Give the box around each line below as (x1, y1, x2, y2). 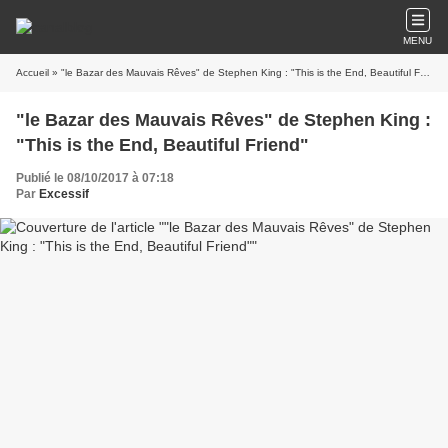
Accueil (16, 67, 49, 78)
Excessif (39, 187, 89, 201)
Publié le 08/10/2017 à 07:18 (16, 171, 174, 185)
